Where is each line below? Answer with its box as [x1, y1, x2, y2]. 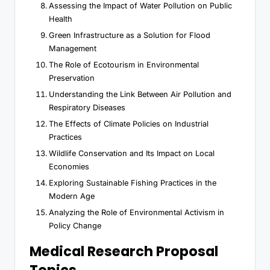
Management [49, 43, 96, 53]
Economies [49, 162, 89, 172]
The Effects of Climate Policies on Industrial [49, 119, 209, 128]
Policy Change [49, 221, 101, 231]
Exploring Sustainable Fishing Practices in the [49, 178, 216, 188]
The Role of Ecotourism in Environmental [49, 60, 199, 69]
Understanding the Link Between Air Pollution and [49, 89, 231, 99]
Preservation [49, 73, 95, 83]
